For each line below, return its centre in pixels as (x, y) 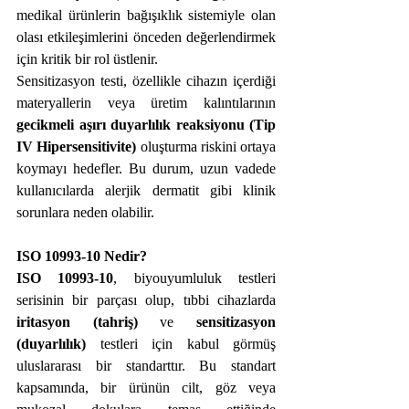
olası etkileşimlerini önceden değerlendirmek (146, 37)
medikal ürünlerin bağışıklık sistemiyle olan (146, 15)
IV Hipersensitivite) (77, 147)
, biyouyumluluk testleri (195, 278)
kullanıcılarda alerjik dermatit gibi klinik (146, 190)
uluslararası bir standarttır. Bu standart (146, 366)
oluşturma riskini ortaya (206, 147)
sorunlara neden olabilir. (85, 212)
